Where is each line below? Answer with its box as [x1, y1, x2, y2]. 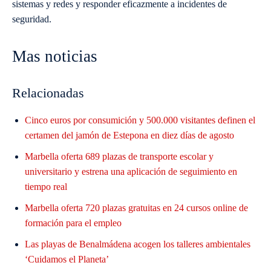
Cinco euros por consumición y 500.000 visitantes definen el [25, 115, 255, 126]
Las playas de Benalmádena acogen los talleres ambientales [25, 239, 250, 250]
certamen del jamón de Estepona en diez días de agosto [25, 130, 234, 141]
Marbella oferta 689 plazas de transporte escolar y [25, 151, 214, 162]
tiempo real [25, 181, 67, 192]
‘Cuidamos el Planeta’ [25, 254, 109, 265]
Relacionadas [12, 85, 84, 101]
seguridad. [12, 14, 51, 25]
